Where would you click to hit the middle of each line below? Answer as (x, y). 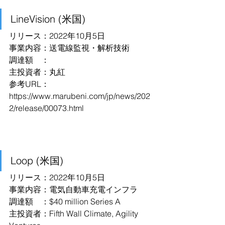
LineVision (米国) (48, 19)
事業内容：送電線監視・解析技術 (69, 48)
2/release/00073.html (46, 108)
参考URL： (29, 84)
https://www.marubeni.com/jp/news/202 (80, 96)
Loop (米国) (37, 160)
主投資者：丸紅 (37, 72)
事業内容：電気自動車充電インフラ (73, 189)
